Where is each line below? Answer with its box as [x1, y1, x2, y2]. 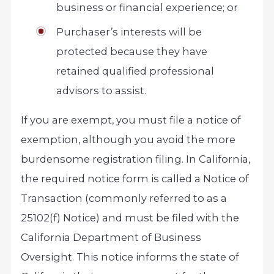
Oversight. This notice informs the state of [21, 251, 240, 264]
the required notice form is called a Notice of [21, 172, 250, 185]
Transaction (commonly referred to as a [21, 192, 228, 205]
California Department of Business [21, 231, 202, 244]
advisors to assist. [56, 84, 146, 97]
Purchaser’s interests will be [56, 25, 202, 38]
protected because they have [56, 45, 207, 57]
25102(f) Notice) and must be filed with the [21, 212, 240, 224]
